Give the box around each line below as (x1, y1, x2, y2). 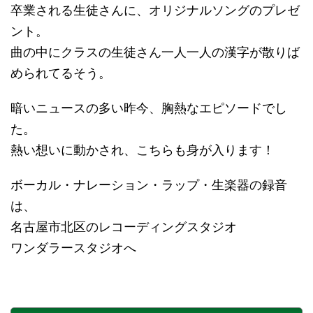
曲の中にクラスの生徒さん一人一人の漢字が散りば (10, 45, 300, 60)
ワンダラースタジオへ (10, 240, 136, 256)
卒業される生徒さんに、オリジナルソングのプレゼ (10, 3, 300, 18)
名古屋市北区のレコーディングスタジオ (10, 219, 237, 235)
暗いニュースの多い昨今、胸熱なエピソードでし (10, 101, 287, 116)
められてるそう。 (10, 66, 111, 81)
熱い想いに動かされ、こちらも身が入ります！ (10, 143, 275, 158)
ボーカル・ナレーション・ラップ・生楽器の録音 (10, 177, 287, 193)
